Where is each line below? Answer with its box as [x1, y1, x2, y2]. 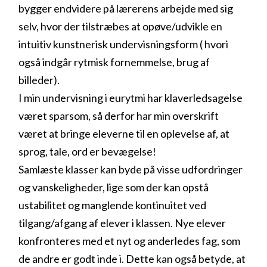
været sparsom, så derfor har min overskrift [18, 108, 219, 122]
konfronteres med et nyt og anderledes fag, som [18, 234, 241, 247]
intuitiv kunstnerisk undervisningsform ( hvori [18, 37, 229, 51]
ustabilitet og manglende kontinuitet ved [18, 198, 207, 212]
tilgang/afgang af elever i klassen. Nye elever [18, 216, 226, 229]
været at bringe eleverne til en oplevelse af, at [18, 126, 230, 140]
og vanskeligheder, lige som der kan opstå [18, 180, 209, 194]
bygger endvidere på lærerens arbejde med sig [18, 1, 234, 15]
